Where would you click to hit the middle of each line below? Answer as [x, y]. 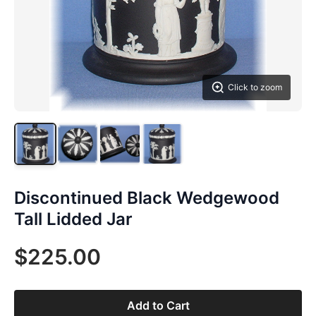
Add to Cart [158, 305]
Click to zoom [255, 87]
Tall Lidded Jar [73, 219]
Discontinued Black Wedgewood [147, 198]
